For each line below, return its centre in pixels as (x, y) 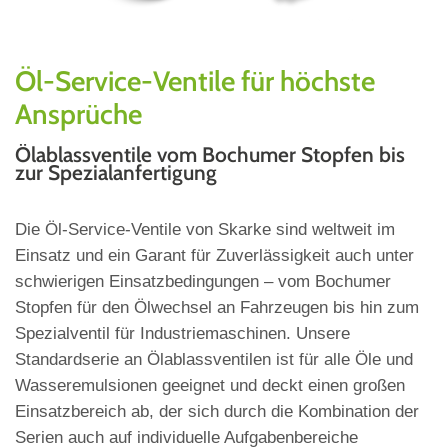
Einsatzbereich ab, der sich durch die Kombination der (217, 412)
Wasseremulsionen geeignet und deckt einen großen (210, 386)
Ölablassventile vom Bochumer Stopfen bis (210, 155)
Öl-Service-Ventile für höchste (195, 81)
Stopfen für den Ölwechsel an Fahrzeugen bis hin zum (217, 308)
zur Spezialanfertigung (116, 173)
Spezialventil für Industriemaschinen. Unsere (182, 334)
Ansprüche (78, 114)
